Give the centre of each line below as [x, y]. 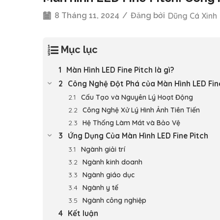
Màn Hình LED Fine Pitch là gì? [120, 70]
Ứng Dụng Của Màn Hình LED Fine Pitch [138, 136]
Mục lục [79, 49]
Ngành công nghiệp [114, 200]
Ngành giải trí [103, 149]
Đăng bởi [148, 15]
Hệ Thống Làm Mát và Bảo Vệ [131, 123]
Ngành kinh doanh [112, 162]
